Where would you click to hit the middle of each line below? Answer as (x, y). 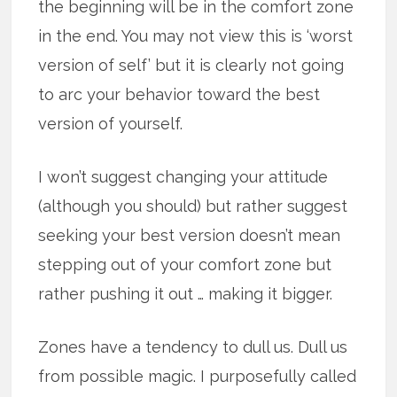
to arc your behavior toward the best (179, 94)
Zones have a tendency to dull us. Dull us (193, 346)
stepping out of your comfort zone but (185, 264)
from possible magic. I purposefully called (198, 376)
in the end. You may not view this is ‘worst (196, 35)
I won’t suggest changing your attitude (183, 176)
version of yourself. (111, 123)
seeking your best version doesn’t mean (190, 235)
